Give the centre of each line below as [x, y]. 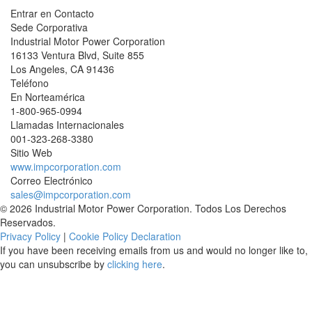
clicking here [135, 264]
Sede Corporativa [49, 27]
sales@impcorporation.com [71, 194]
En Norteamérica [48, 97]
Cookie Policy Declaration [125, 236]
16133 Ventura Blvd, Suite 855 [77, 55]
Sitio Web [31, 153]
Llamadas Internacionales [67, 125]
